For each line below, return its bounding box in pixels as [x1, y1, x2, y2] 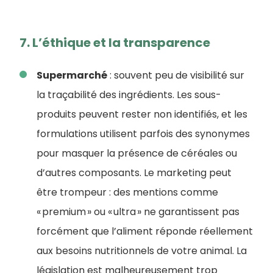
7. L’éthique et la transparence [19, 34, 210, 52]
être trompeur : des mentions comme [37, 185, 218, 200]
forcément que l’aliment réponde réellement [37, 224, 253, 239]
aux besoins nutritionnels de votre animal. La [37, 244, 247, 258]
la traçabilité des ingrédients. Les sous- [37, 88, 221, 102]
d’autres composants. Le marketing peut [37, 166, 232, 180]
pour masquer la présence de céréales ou [37, 146, 237, 161]
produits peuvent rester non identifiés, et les [37, 107, 247, 122]
